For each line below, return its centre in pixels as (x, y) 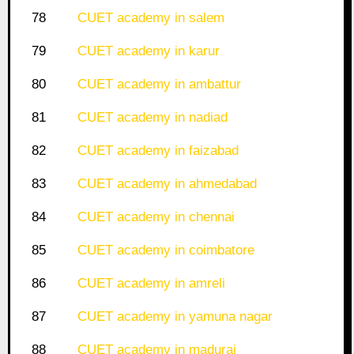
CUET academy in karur (148, 51)
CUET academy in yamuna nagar (175, 317)
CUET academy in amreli (151, 284)
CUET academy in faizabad (158, 151)
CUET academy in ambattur (159, 85)
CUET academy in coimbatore (166, 250)
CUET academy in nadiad (152, 118)
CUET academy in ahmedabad (167, 184)
